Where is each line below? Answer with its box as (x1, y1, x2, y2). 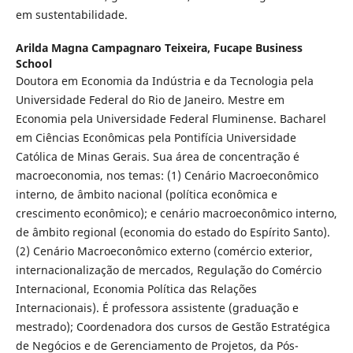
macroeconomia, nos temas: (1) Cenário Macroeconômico (15, 167, 318, 183)
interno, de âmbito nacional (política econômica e (15, 186, 277, 202)
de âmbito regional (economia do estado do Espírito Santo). (15, 224, 330, 240)
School (15, 55, 52, 71)
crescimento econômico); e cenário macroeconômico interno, (15, 205, 337, 221)
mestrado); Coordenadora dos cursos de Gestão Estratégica (15, 318, 330, 334)
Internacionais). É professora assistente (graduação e (15, 299, 299, 315)
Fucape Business (213, 39, 303, 55)
